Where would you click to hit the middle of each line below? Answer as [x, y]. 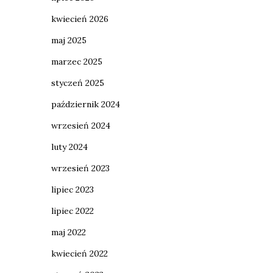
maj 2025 [69, 40]
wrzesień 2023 [80, 168]
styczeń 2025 [77, 83]
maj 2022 [68, 232]
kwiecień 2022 [79, 253]
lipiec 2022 [72, 211]
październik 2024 [85, 104]
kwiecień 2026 [80, 19]
